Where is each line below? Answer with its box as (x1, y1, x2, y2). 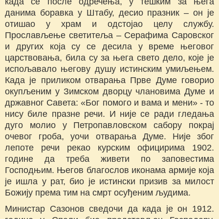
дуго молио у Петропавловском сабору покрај (5, 120, 214, 131)
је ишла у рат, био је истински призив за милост (5, 176, 214, 187)
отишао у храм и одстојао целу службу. (5, 19, 214, 29)
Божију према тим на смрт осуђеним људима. (5, 188, 191, 198)
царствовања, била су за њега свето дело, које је (5, 53, 214, 63)
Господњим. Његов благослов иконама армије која (5, 165, 214, 175)
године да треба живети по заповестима (5, 154, 214, 164)
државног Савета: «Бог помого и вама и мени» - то (5, 98, 214, 108)
